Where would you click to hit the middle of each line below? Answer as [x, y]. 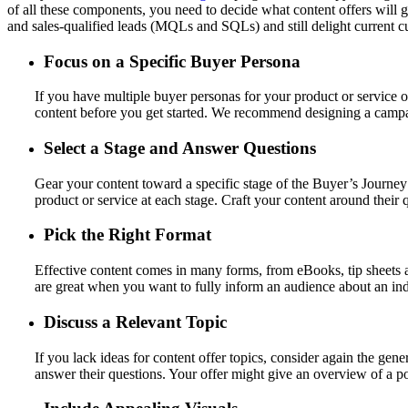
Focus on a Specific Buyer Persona [172, 61]
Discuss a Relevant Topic [135, 321]
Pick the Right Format [127, 235]
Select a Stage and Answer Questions [180, 148]
